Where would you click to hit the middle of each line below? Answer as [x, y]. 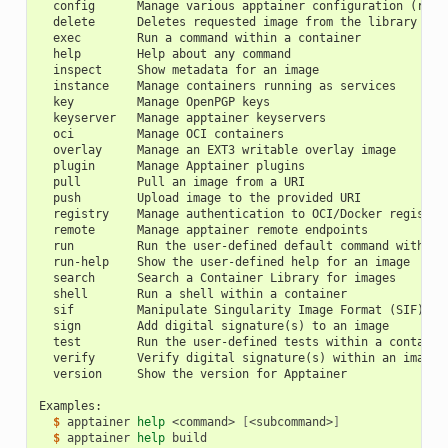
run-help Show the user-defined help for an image [224, 262]
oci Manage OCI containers [161, 134]
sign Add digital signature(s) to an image [213, 326]
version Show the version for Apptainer [192, 374]
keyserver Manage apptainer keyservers [182, 118]
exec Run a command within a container [199, 38]
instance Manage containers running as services [217, 86]
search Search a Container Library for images [217, 278]
